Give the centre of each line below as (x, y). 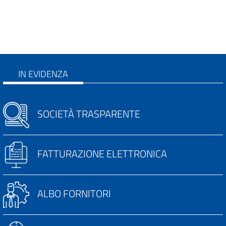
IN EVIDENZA (43, 74)
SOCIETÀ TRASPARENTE (89, 114)
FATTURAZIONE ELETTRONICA (102, 154)
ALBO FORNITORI (74, 194)
